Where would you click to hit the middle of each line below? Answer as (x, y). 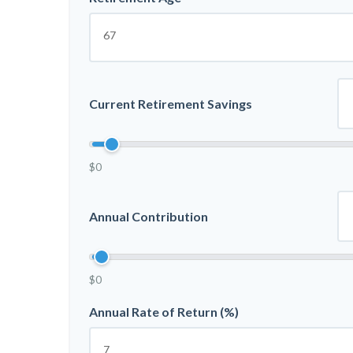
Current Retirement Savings (171, 103)
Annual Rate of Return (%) (164, 312)
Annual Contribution (149, 216)
